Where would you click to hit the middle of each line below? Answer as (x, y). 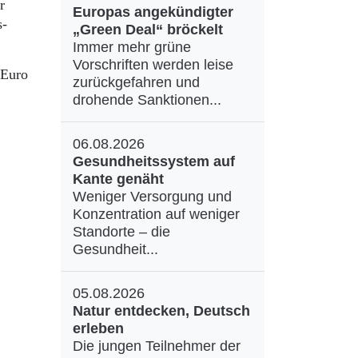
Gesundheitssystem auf (154, 161)
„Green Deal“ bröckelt (148, 30)
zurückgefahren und (136, 82)
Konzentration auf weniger (156, 214)
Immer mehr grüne (132, 47)
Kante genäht (118, 179)
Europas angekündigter (153, 12)
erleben (98, 328)
